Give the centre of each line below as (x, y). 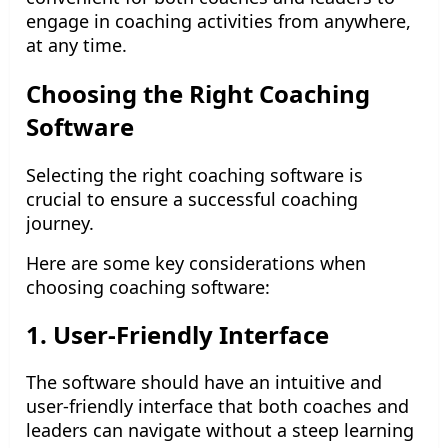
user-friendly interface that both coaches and (217, 405)
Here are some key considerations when (196, 263)
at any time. (76, 45)
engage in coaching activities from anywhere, (218, 21)
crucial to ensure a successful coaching (192, 199)
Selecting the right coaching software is (194, 175)
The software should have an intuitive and (204, 381)
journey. (60, 223)
